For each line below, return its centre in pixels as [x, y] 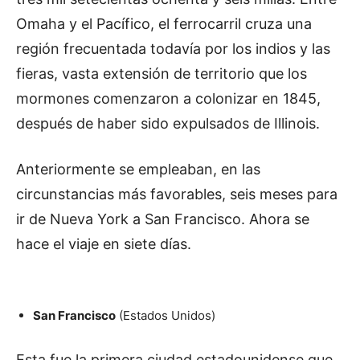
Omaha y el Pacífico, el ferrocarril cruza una [164, 24]
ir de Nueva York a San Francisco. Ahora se [163, 219]
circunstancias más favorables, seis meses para [177, 194]
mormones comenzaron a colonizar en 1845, [168, 99]
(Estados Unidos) [166, 316]
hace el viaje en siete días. [104, 244]
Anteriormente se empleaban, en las [138, 170]
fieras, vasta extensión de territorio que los [162, 74]
